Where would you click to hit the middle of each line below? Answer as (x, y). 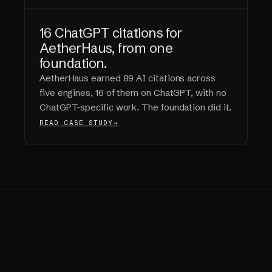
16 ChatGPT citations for (111, 33)
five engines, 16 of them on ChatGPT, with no (133, 93)
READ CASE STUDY (76, 123)
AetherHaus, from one (106, 49)
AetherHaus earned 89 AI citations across (127, 78)
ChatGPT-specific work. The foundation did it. (136, 107)
